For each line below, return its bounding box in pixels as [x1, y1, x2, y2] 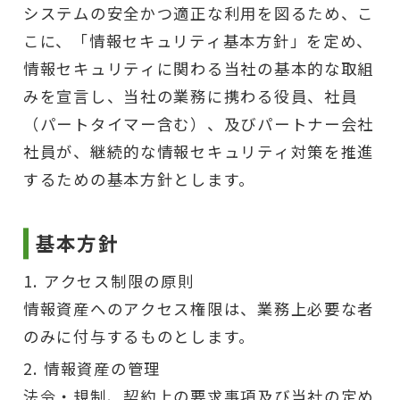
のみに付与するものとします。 [22, 325, 256, 348]
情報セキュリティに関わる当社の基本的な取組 [22, 57, 375, 80]
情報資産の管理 [44, 357, 162, 380]
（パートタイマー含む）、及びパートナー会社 [22, 112, 375, 136]
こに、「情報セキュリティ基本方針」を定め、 [22, 29, 374, 53]
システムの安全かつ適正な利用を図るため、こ [22, 2, 375, 25]
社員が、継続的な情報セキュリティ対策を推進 [22, 140, 375, 163]
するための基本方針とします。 [22, 168, 256, 191]
